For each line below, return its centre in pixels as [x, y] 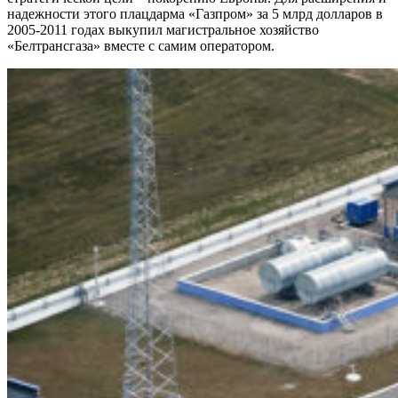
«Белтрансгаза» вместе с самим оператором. [141, 46]
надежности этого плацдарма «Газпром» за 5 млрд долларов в [195, 14]
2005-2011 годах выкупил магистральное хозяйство [163, 30]
